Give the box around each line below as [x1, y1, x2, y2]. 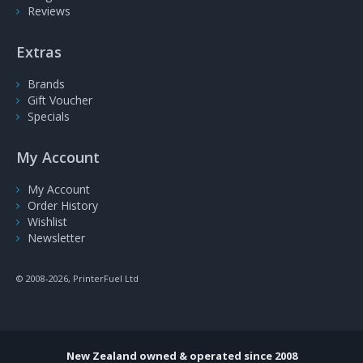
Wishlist [28, 214, 67, 230]
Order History [28, 198, 98, 214]
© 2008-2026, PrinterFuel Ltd [16, 272, 139, 285]
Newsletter [28, 230, 85, 246]
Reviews [28, 3, 70, 19]
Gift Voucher [28, 92, 92, 109]
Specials [28, 109, 70, 125]
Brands [28, 76, 65, 92]
